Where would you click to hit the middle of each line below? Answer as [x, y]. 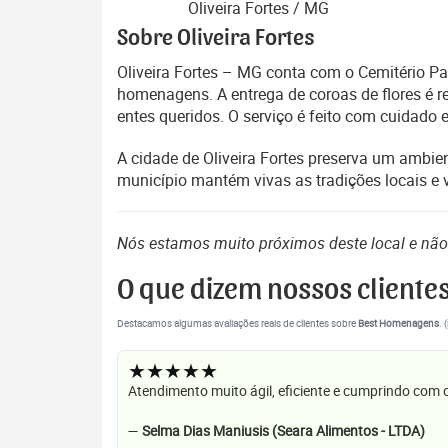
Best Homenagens [398, 323]
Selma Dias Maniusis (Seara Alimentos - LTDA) [283, 430]
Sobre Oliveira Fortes [216, 38]
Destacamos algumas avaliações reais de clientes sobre [237, 323]
